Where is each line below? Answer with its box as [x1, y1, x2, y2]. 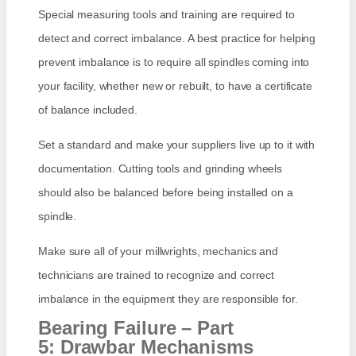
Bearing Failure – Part [38, 317, 234, 339]
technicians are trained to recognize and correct [38, 269, 275, 282]
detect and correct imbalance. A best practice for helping [38, 32, 316, 45]
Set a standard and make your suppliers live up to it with [38, 138, 315, 152]
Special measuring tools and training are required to [38, 8, 295, 21]
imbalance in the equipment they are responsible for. [38, 292, 298, 306]
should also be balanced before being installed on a [38, 186, 293, 199]
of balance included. [38, 103, 138, 117]
